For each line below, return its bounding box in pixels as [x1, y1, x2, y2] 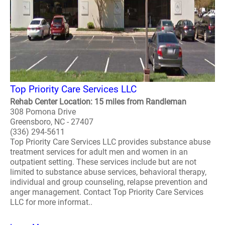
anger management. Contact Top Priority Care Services [10, 187, 203, 197]
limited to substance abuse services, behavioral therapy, [10, 167, 206, 177]
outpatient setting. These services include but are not [10, 157, 196, 167]
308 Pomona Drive [10, 107, 76, 117]
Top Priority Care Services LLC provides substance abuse [10, 137, 210, 147]
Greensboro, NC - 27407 [10, 117, 93, 127]
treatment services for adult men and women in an [10, 147, 188, 157]
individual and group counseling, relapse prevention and [10, 177, 207, 187]
